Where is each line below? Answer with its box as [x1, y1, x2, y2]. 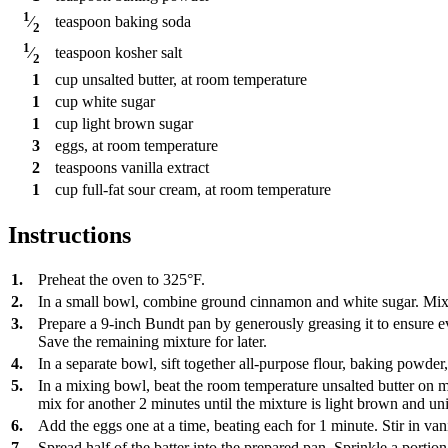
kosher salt [115, 43, 182, 61]
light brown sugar [82, 114, 193, 132]
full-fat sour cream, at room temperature [82, 180, 331, 198]
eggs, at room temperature [55, 136, 218, 154]
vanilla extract [121, 158, 209, 176]
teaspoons [55, 158, 117, 176]
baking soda [115, 12, 191, 30]
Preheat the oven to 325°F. [38, 271, 205, 289]
